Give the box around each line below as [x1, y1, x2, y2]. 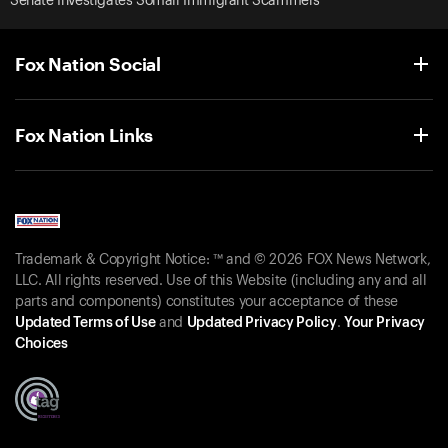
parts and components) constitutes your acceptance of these [15, 295, 398, 310]
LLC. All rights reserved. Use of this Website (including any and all [15, 274, 427, 289]
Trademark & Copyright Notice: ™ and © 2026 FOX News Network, [15, 253, 431, 268]
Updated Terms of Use [15, 316, 156, 331]
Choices [15, 337, 68, 352]
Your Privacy [343, 316, 425, 331]
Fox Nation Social [15, 52, 162, 75]
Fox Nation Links [15, 123, 154, 146]
